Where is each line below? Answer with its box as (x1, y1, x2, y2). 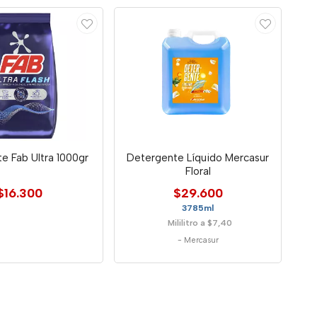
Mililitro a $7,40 (167, 217, 232, 228)
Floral (185, 164, 211, 178)
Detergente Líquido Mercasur (127, 151, 270, 164)
